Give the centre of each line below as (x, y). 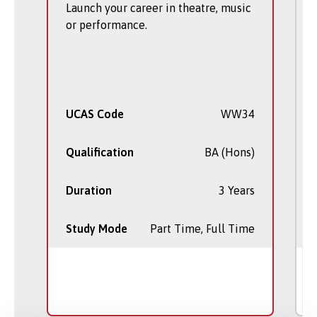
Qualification (100, 152)
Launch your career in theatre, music (158, 8)
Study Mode (97, 229)
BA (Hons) (230, 152)
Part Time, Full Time (202, 229)
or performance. (106, 25)
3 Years (237, 191)
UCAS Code (95, 114)
